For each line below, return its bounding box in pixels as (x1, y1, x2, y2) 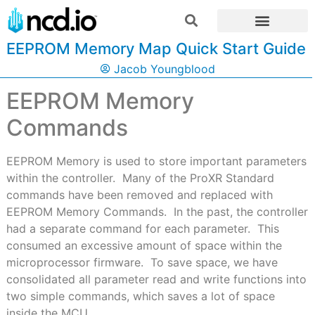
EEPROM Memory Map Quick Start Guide (6, 39, 306, 58)
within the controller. (6, 171, 115, 186)
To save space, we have (150, 255, 278, 270)
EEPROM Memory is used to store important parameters (6, 154, 307, 169)
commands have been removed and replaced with (6, 188, 273, 202)
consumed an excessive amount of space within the (6, 238, 282, 253)
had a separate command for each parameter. (6, 221, 250, 236)
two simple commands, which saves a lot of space (6, 289, 275, 304)
